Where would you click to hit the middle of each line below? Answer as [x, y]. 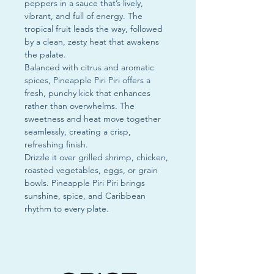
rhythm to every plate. [67, 209]
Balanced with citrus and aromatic [89, 67]
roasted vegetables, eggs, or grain [91, 170]
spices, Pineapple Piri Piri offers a [87, 80]
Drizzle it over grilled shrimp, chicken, [96, 157]
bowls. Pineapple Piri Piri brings [85, 183]
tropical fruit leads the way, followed [94, 29]
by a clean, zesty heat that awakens [92, 42]
